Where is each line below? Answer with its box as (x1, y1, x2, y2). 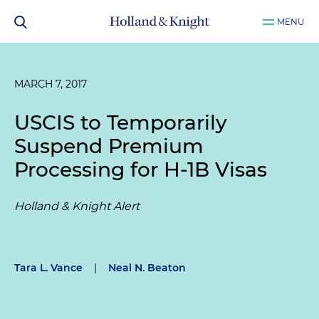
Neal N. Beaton (108, 261, 186, 274)
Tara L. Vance (14, 261, 83, 274)
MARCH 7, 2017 (14, 78, 87, 90)
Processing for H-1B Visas (14, 157, 267, 182)
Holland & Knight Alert (14, 199, 140, 213)
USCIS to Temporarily (14, 110, 227, 135)
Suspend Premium (14, 134, 204, 158)
